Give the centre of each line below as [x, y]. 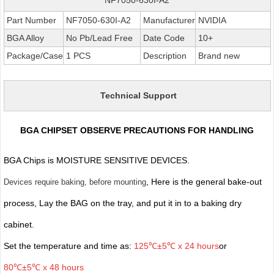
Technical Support [138, 95]
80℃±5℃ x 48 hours [43, 267]
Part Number [30, 20]
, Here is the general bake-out [204, 181]
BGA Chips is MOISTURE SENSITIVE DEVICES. [98, 160]
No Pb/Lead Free [98, 38]
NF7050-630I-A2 [97, 20]
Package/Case [33, 55]
